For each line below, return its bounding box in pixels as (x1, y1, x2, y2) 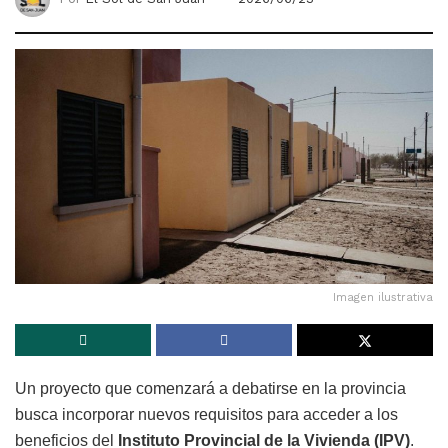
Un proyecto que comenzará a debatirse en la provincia (15, 380, 406, 398)
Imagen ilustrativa (333, 291, 433, 305)
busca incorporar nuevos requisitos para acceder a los (15, 406, 398, 424)
